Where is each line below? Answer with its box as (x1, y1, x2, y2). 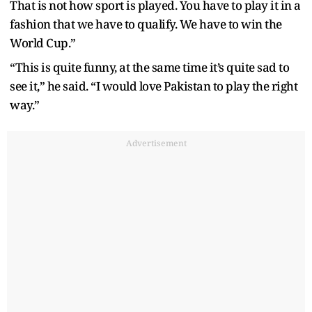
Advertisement (125, 136, 187, 149)
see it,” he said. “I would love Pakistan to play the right (10, 77, 297, 94)
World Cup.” (10, 34, 76, 51)
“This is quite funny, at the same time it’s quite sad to (10, 58, 289, 75)
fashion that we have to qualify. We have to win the (10, 15, 282, 32)
